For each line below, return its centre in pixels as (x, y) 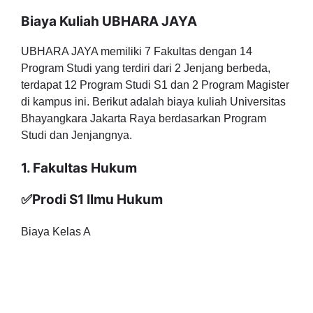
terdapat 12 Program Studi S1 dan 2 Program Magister (155, 85)
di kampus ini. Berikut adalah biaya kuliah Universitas (153, 102)
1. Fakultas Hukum (79, 168)
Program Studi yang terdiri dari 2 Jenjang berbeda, (146, 68)
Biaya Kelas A (56, 232)
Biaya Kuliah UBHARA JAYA (109, 21)
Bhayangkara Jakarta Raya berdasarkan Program (144, 118)
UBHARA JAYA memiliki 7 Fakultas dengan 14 (137, 51)
